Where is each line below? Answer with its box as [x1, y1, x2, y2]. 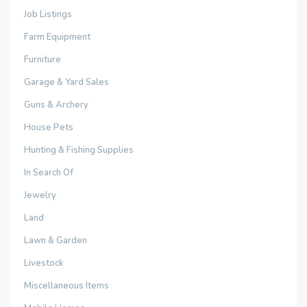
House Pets [24, 121, 73, 134]
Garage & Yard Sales [24, 76, 109, 88]
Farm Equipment [24, 31, 90, 43]
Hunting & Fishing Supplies [24, 144, 134, 156]
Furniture [24, 53, 61, 66]
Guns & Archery [24, 99, 88, 111]
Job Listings [24, 8, 72, 21]
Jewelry [24, 189, 56, 201]
